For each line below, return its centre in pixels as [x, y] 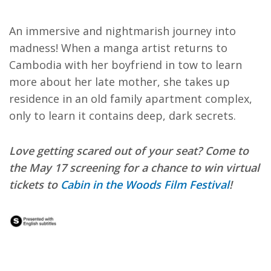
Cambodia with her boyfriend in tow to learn [126, 65]
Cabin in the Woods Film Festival [145, 185]
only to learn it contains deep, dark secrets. [122, 116]
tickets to [35, 185]
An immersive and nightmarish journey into [122, 31]
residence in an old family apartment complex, [131, 99]
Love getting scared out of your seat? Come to [129, 151]
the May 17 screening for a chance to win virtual [134, 168]
